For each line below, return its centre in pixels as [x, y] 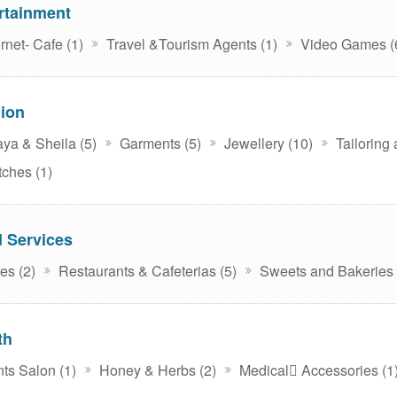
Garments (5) [159, 143]
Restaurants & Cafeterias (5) [146, 270]
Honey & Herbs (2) [156, 370]
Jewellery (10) [267, 143]
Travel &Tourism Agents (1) [190, 43]
